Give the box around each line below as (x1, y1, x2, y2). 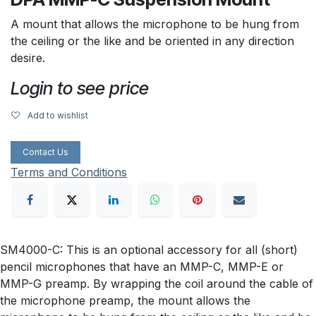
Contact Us (23, 146, 68, 157)
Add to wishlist (28, 109, 88, 121)
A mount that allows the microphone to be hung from (11, 16, 299, 31)
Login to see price (11, 77, 149, 99)
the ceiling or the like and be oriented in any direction (11, 33, 294, 48)
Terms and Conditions (11, 164, 127, 179)
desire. (11, 50, 45, 65)
